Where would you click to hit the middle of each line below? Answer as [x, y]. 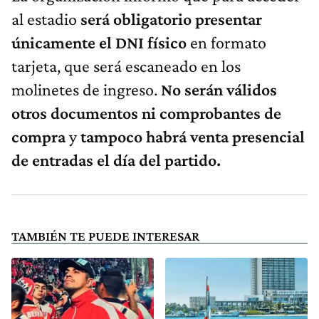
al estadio [46, 19]
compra [40, 137]
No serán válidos [219, 90]
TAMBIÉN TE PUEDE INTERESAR [105, 236]
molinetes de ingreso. [86, 90]
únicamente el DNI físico [99, 43]
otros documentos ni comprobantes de [146, 113]
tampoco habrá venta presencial [193, 137]
